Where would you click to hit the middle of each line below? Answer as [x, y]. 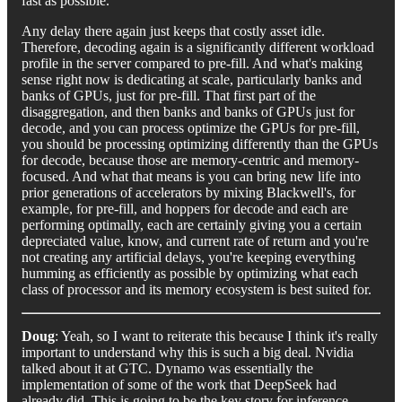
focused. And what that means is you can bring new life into [191, 176]
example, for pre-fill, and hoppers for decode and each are [185, 208]
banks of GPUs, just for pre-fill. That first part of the [169, 95]
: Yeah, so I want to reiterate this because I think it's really [216, 336]
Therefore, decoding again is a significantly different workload [198, 47]
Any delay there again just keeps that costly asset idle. [173, 31]
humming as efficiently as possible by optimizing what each [190, 273]
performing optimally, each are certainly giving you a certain [192, 224]
